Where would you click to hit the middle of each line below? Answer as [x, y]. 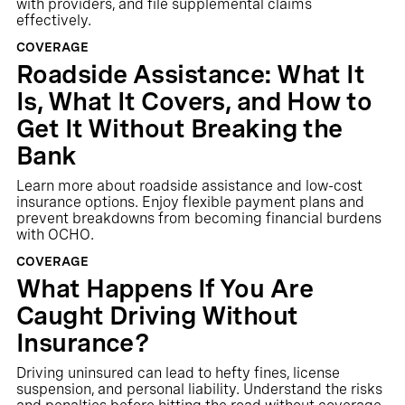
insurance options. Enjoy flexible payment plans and [190, 202]
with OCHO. [55, 235]
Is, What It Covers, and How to [194, 101]
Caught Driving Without [157, 316]
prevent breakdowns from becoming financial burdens [198, 218]
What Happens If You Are [165, 288]
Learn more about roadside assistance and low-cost [189, 186]
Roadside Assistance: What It [190, 74]
